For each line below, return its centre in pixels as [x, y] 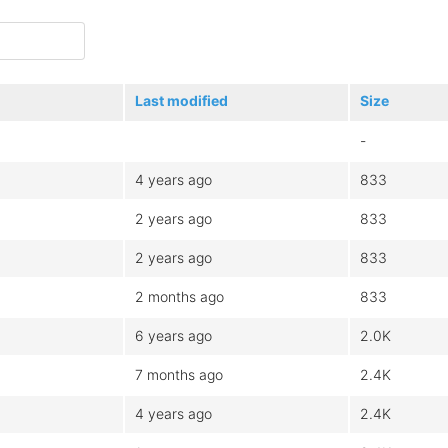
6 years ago [173, 335]
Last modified [181, 100]
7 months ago [179, 374]
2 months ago [179, 296]
